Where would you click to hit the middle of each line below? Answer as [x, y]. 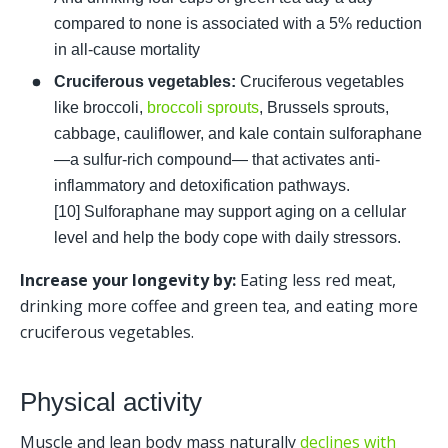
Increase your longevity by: [130, 280]
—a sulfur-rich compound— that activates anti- [217, 160]
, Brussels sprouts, [324, 108]
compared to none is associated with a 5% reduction [238, 23]
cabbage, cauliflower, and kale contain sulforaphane [238, 134]
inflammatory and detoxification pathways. [202, 186]
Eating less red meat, [318, 280]
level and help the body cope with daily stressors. [227, 238]
